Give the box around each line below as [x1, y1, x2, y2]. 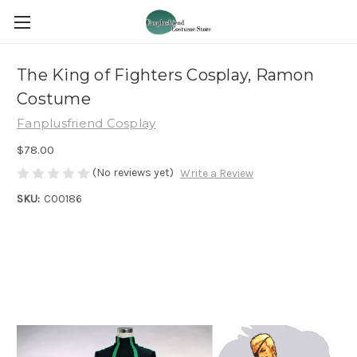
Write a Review [179, 167, 253, 181]
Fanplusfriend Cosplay [17, 116, 156, 131]
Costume [17, 89, 91, 109]
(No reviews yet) [92, 165, 174, 179]
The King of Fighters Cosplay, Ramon [17, 65, 314, 85]
